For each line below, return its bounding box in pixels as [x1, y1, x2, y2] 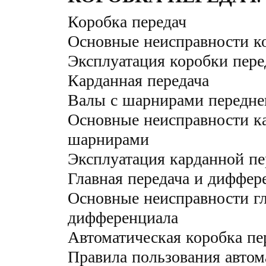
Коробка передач [68, 11, 186, 31]
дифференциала [68, 207, 178, 227]
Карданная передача [68, 69, 209, 90]
